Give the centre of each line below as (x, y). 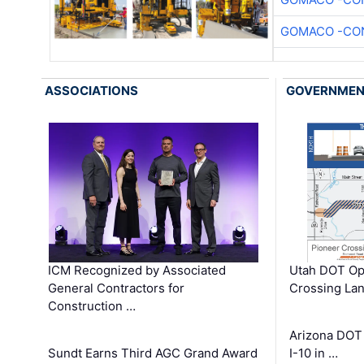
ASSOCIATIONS (92, 90)
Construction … (92, 306)
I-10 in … (313, 353)
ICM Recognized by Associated (137, 271)
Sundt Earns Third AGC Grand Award (153, 353)
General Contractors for (117, 288)
